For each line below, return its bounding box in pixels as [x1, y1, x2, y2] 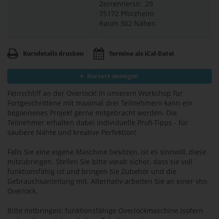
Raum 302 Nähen [99, 19, 156, 28]
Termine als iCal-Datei [109, 49, 174, 58]
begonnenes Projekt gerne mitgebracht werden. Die [7, 108, 177, 118]
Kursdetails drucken [23, 49, 84, 58]
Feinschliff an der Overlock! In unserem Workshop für [7, 88, 183, 98]
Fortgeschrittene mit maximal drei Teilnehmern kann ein [7, 98, 193, 108]
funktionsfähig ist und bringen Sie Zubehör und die [7, 167, 176, 176]
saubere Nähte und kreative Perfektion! [7, 128, 136, 137]
